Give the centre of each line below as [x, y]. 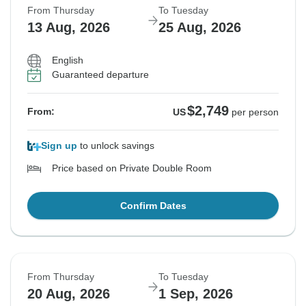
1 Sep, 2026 [196, 294]
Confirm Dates [153, 206]
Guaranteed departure [100, 75]
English [68, 60]
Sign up [59, 146]
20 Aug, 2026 [69, 294]
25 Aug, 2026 [200, 28]
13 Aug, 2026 [69, 28]
